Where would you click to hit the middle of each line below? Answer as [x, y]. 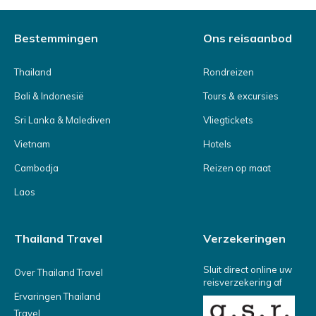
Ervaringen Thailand [57, 296]
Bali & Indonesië [49, 96]
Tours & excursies [241, 96]
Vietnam [32, 144]
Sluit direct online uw [248, 269]
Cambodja [36, 168]
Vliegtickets [228, 120]
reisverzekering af [243, 282]
